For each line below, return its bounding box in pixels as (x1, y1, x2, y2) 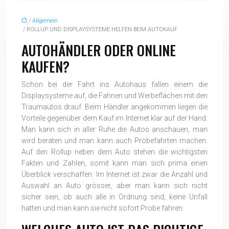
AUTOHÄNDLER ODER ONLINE (21, 40, 176, 60)
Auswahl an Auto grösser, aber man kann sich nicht (21, 181, 208, 190)
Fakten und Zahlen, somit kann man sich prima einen (21, 159, 208, 167)
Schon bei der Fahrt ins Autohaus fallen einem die (21, 80, 208, 88)
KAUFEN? (21, 56, 70, 77)
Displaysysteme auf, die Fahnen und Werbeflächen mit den (21, 91, 208, 100)
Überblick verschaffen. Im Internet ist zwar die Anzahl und (21, 170, 208, 178)
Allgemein (32, 17, 58, 24)
